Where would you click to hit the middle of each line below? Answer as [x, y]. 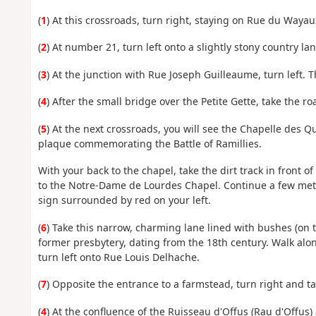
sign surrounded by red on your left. [124, 200]
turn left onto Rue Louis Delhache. [119, 257]
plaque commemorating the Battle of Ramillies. [150, 143]
